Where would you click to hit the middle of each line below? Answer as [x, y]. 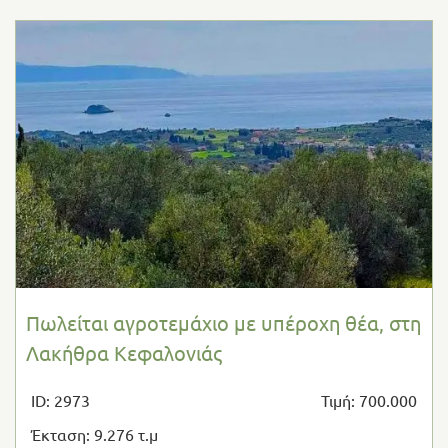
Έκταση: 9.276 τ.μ [94, 433]
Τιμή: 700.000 [368, 399]
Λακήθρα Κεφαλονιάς [124, 352]
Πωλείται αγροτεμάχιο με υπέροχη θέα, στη [223, 322]
